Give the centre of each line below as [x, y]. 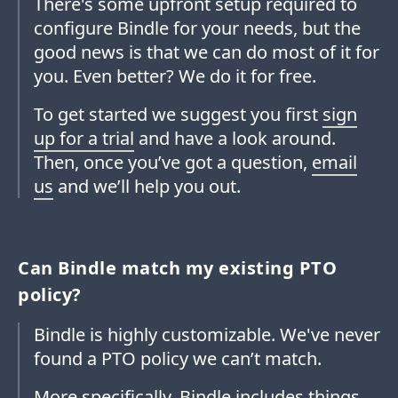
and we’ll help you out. [147, 187]
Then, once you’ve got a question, [173, 163]
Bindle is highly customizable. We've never [207, 335]
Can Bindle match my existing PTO [177, 268]
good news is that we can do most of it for [207, 52]
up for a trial [84, 139]
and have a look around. [235, 139]
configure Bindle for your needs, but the [197, 28]
